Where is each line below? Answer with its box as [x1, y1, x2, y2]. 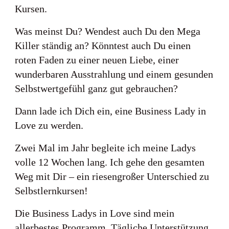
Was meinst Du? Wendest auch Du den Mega [15, 26, 200, 37]
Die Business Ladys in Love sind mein [15, 208, 174, 219]
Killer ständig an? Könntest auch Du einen [15, 40, 191, 51]
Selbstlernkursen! [15, 185, 88, 196]
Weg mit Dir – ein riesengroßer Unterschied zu [15, 171, 209, 182]
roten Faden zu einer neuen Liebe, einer [15, 54, 179, 65]
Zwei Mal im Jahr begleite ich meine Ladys [15, 142, 196, 153]
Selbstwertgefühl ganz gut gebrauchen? [15, 83, 178, 94]
